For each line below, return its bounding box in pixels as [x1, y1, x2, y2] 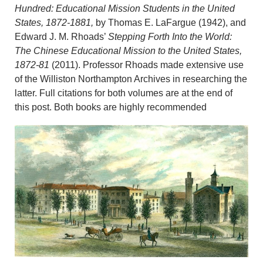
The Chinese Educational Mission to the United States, [15, 46, 242, 56]
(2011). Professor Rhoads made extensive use [49, 60, 244, 70]
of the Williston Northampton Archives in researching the [15, 74, 247, 85]
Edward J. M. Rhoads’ [15, 32, 108, 42]
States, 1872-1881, [15, 18, 93, 28]
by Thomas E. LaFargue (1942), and [93, 18, 246, 28]
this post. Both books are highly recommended [15, 102, 207, 113]
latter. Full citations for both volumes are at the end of [15, 88, 232, 99]
